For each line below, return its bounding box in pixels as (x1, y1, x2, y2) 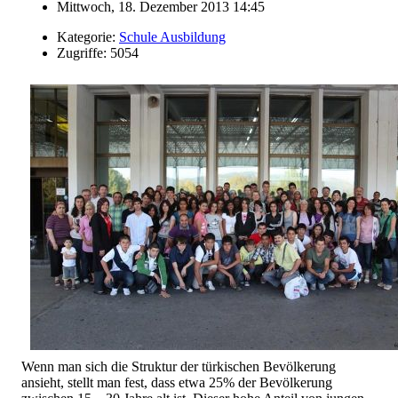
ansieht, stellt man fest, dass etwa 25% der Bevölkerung (21, 374, 332, 390)
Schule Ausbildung (119, 28, 226, 44)
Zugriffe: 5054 (57, 44, 139, 60)
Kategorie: (57, 28, 119, 44)
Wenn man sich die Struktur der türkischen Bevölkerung (21, 358, 336, 374)
